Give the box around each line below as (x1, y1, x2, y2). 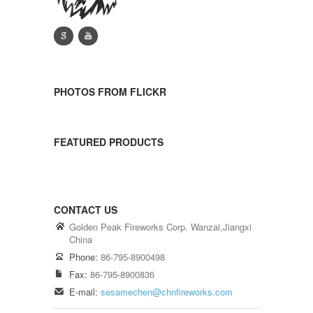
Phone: (69, 249, 98, 263)
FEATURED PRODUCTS (54, 134, 163, 149)
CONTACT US (54, 202, 117, 217)
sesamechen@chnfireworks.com (101, 284, 233, 298)
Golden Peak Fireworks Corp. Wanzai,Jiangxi (69, 219, 252, 233)
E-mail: (69, 284, 98, 298)
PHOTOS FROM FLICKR (54, 84, 166, 99)
